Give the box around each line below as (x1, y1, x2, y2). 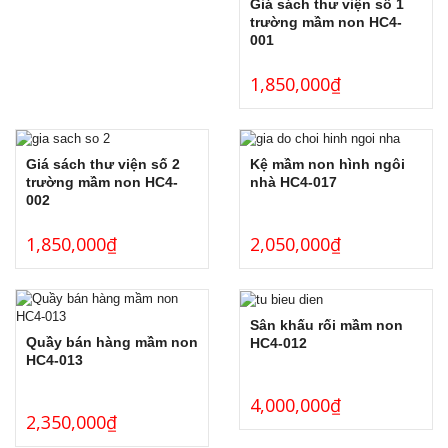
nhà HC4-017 (250, 174, 337, 191)
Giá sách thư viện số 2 (26, 156, 180, 173)
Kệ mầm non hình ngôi (250, 156, 405, 173)
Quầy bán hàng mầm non (26, 334, 198, 351)
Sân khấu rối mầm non (250, 316, 403, 333)
